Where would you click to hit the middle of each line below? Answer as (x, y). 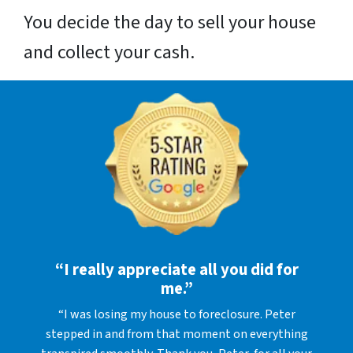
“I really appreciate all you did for (176, 269)
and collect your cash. (109, 52)
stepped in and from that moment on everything (176, 334)
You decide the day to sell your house (170, 22)
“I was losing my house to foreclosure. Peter (176, 314)
